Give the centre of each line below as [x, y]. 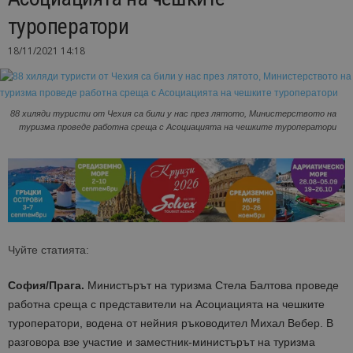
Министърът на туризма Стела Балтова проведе [212, 286]
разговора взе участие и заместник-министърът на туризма [162, 342]
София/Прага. [46, 286]
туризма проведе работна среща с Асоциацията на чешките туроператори [178, 127]
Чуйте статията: [48, 250]
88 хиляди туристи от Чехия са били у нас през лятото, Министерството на [173, 114]
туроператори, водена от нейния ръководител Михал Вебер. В [171, 323]
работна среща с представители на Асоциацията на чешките [166, 305]
